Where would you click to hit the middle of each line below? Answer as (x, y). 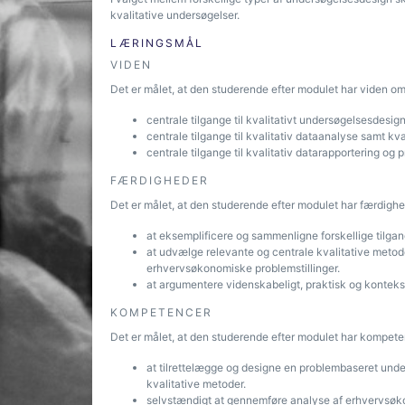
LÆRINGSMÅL (157, 43)
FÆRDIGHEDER (160, 180)
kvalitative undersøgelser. (175, 15)
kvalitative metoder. (196, 384)
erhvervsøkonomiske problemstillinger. (243, 268)
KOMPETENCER (161, 312)
